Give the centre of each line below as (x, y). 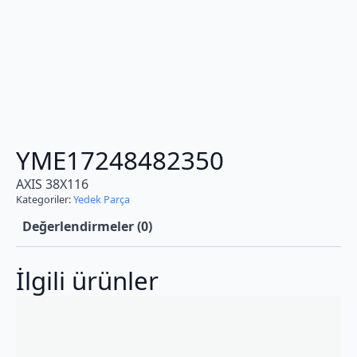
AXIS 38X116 (52, 184)
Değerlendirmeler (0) (87, 227)
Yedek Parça (102, 200)
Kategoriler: (45, 200)
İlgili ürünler (87, 281)
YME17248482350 (120, 161)
